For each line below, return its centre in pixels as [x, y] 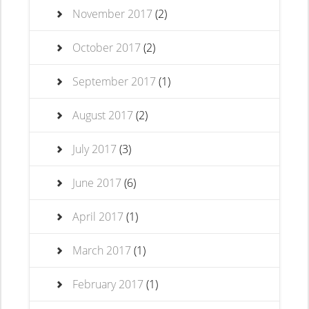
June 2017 [97, 183]
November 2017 [113, 14]
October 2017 [107, 48]
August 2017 [103, 115]
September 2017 [114, 81]
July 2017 [95, 149]
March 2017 [102, 250]
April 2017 [98, 217]
